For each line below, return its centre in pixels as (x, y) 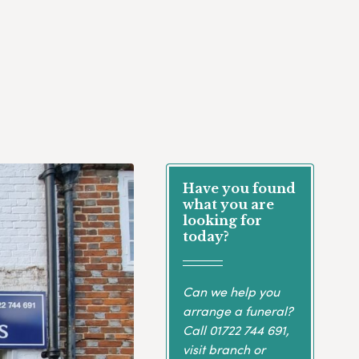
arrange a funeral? (238, 310)
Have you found (239, 189)
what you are (228, 205)
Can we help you (231, 291)
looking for (222, 221)
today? (206, 237)
